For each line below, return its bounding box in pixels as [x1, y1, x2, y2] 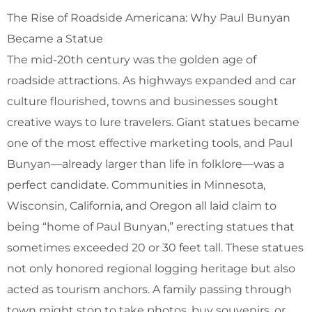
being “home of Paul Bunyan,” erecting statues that [7, 219, 295, 233]
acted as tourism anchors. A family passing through [7, 282, 292, 296]
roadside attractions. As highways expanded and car [7, 73, 296, 87]
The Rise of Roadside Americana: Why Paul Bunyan [7, 10, 290, 24]
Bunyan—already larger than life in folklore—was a [7, 157, 284, 171]
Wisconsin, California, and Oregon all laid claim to [7, 198, 276, 212]
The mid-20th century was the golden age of [7, 52, 256, 66]
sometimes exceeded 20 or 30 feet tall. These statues [7, 240, 304, 254]
